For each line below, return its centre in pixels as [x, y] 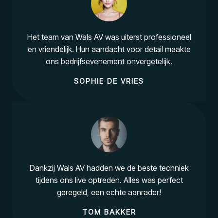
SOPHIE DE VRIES [109, 81]
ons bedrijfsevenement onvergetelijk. [109, 61]
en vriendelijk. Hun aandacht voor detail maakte [109, 49]
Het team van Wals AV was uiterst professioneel [109, 37]
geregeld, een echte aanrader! [109, 192]
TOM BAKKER [109, 212]
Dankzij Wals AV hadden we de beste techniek [109, 168]
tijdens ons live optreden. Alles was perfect [109, 180]
